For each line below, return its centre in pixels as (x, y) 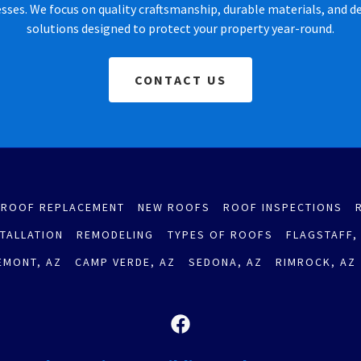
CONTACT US (180, 79)
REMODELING (116, 234)
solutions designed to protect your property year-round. (180, 28)
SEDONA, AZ (226, 261)
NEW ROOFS (174, 207)
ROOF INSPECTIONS (283, 207)
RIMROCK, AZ (316, 261)
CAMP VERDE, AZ (125, 261)
